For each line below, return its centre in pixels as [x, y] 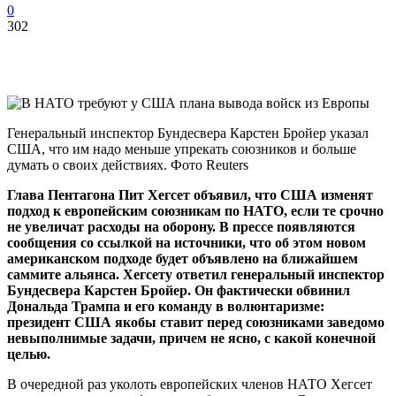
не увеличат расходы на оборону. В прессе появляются [181, 226]
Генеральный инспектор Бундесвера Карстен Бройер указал [188, 133]
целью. [29, 354]
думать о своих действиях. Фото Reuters [128, 164]
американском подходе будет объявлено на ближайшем [183, 258]
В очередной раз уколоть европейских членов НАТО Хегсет [190, 384]
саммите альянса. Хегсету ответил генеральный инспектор [196, 274]
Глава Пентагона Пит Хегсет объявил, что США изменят [190, 194]
